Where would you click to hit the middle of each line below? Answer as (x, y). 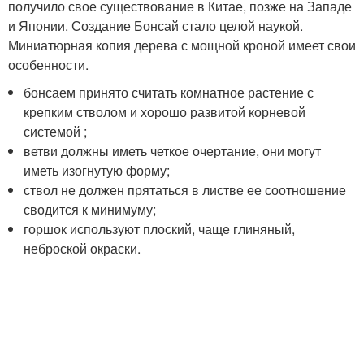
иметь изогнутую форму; (97, 170)
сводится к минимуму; (90, 209)
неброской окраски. (82, 248)
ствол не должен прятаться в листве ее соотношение (185, 190)
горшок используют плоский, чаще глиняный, (160, 229)
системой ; (56, 131)
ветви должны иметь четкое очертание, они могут (173, 151)
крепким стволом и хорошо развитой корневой (165, 112)
